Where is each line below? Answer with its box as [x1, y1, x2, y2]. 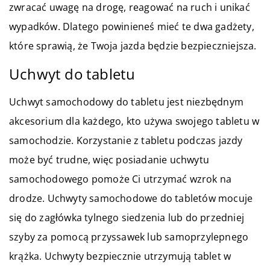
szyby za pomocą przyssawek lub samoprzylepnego [9, 230, 249, 243]
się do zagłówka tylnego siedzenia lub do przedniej [9, 210, 245, 224]
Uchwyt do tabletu [9, 63, 136, 84]
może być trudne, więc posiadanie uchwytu [9, 152, 210, 166]
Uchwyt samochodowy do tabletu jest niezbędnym [9, 95, 244, 108]
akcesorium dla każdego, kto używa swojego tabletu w [9, 114, 260, 128]
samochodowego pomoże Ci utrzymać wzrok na [9, 172, 232, 186]
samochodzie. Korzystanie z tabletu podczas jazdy [9, 133, 243, 147]
